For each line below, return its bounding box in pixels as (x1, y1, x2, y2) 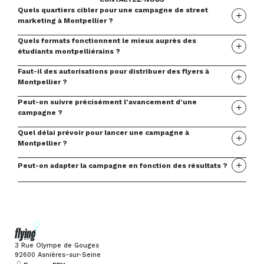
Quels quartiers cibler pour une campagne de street (18, 6, 208, 15)
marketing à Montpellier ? (18, 16, 113, 25)
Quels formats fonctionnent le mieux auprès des (18, 37, 196, 45)
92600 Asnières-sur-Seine (15, 251, 101, 259)
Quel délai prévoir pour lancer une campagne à (18, 128, 189, 137)
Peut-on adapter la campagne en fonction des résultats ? (18, 161, 227, 170)
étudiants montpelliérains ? (18, 47, 120, 56)
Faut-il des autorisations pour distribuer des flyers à (18, 67, 209, 76)
